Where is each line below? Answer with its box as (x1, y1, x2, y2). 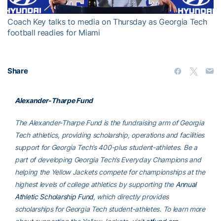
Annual (175, 180, 197, 188)
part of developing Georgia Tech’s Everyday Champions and (15, 155, 201, 164)
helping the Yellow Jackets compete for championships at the (15, 167, 205, 176)
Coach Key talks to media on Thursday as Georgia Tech (7, 16, 207, 27)
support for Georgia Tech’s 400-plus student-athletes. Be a (15, 143, 197, 151)
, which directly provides (93, 192, 169, 201)
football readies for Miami (7, 27, 100, 37)
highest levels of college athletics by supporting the (15, 180, 176, 188)
